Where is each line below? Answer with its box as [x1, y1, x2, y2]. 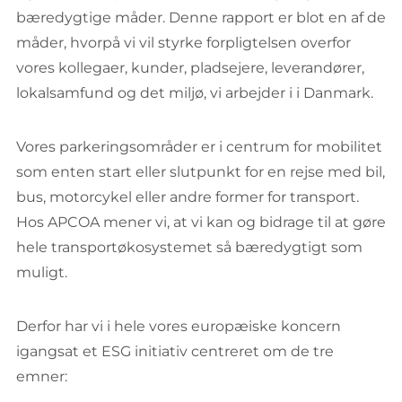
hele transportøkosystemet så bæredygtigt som [16, 239, 363, 256]
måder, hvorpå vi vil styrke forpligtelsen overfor [16, 34, 351, 51]
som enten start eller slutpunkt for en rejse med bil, [16, 163, 385, 180]
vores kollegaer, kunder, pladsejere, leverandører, [16, 59, 364, 76]
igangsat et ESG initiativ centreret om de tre [16, 343, 334, 360]
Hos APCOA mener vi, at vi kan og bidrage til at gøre [16, 214, 386, 231]
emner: [16, 368, 67, 385]
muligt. [16, 264, 67, 281]
